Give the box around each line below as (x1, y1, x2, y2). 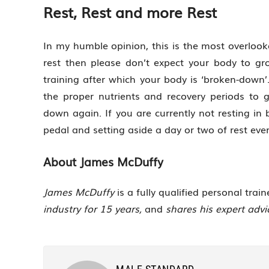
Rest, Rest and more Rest (43, 1, 217, 23)
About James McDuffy (43, 153, 163, 171)
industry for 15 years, (43, 201, 145, 216)
